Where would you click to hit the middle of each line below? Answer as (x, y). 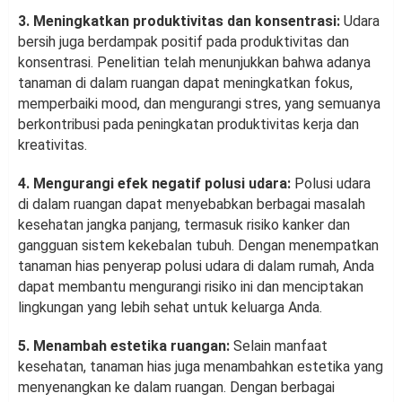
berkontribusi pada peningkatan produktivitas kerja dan (188, 125)
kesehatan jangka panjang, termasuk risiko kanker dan (184, 225)
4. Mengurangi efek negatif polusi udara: (154, 184)
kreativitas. (52, 145)
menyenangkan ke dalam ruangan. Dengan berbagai (176, 388)
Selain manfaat (279, 346)
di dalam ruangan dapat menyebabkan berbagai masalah (192, 205)
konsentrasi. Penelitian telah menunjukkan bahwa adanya (194, 63)
